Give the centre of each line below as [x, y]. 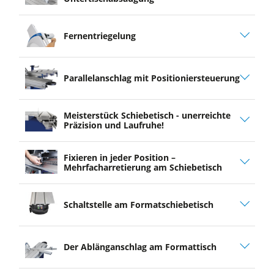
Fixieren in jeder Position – [119, 157]
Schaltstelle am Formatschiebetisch [138, 204]
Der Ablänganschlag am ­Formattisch [140, 246]
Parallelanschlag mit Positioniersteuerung [151, 78]
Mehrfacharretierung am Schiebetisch [143, 167]
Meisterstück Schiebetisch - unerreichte [147, 115]
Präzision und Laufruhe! [113, 125]
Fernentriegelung [99, 35]
